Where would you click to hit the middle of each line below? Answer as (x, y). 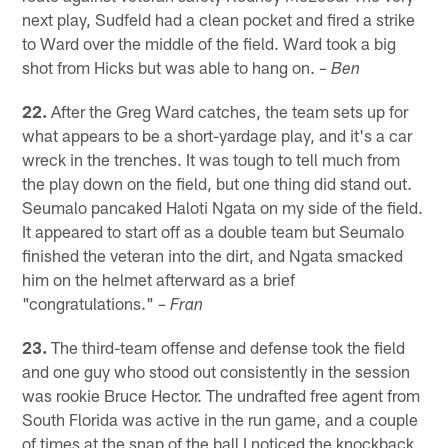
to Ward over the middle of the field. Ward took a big (209, 43)
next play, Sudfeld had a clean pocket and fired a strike (219, 19)
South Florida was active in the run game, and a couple (220, 419)
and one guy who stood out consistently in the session (216, 371)
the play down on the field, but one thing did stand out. (217, 183)
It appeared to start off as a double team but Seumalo (213, 231)
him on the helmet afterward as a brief (159, 279)
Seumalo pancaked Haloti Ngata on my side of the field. (223, 207)
